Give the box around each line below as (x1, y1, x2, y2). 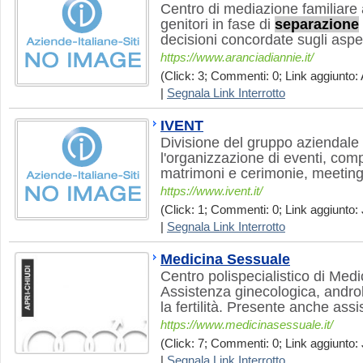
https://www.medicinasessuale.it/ (160, 318, 333, 331)
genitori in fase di (160, 16, 275, 32)
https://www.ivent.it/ (160, 185, 263, 198)
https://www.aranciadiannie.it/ (160, 51, 314, 64)
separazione (275, 16, 359, 32)
